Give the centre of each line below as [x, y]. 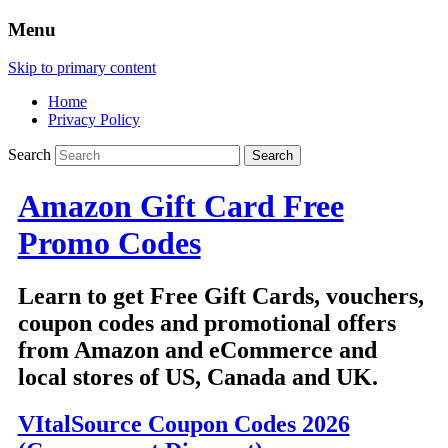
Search [29, 155]
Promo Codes [109, 242]
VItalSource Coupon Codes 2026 [183, 424]
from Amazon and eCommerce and [197, 350]
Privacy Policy [94, 120]
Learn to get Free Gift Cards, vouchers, [220, 296]
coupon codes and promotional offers [206, 323]
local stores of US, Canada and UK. [197, 377]
